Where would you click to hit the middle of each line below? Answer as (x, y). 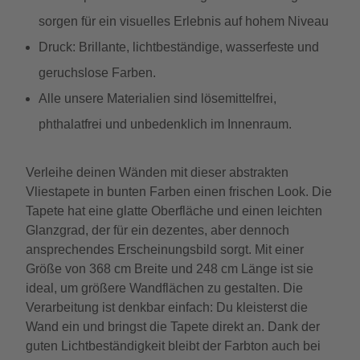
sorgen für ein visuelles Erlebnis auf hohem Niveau (184, 21)
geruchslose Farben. (97, 73)
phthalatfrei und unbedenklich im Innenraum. (165, 124)
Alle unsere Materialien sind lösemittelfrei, (157, 98)
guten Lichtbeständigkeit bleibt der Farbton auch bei (173, 346)
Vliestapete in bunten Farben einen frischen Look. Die (179, 192)
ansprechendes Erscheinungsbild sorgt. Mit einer (165, 250)
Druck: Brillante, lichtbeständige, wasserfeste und (179, 47)
